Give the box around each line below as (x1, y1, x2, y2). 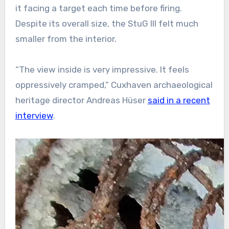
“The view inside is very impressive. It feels (15, 64, 189, 75)
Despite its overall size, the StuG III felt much (15, 18, 198, 29)
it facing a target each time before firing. (15, 3, 182, 14)
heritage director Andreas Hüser (15, 95, 148, 106)
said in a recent (147, 95, 210, 106)
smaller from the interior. (15, 34, 117, 44)
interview (15, 110, 53, 121)
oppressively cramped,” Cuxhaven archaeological (15, 80, 213, 90)
